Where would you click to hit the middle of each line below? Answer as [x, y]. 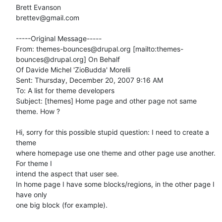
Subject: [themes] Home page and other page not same [106, 101]
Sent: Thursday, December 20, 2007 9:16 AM [89, 80]
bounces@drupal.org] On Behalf [68, 59]
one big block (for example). [62, 205]
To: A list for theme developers [65, 90]
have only [32, 194]
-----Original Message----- [59, 38]
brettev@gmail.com [48, 17]
